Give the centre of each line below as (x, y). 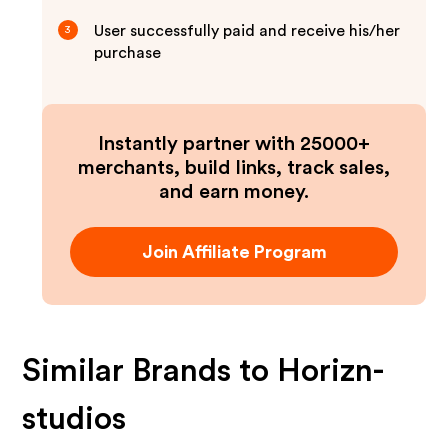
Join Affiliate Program (234, 252)
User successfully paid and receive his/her (247, 31)
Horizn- (331, 371)
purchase (128, 53)
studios (74, 419)
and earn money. (234, 192)
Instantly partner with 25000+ (234, 144)
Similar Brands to (150, 371)
